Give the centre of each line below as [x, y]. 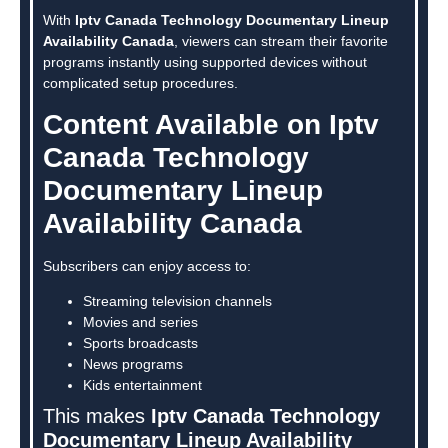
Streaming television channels [177, 301]
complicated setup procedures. [140, 82]
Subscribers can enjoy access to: [147, 266]
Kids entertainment [142, 385]
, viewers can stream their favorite [281, 40]
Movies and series [140, 322]
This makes [97, 416]
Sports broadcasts [140, 343]
